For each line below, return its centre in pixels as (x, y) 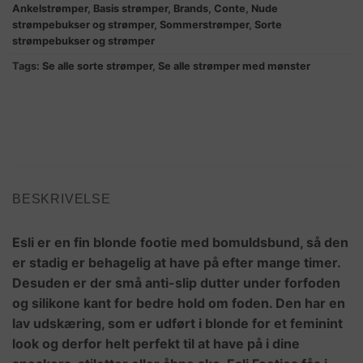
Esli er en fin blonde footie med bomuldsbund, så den (180, 243)
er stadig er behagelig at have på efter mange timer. (176, 263)
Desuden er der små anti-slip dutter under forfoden (176, 283)
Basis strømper (130, 9)
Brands (191, 9)
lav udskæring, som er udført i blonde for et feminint (177, 324)
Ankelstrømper (50, 9)
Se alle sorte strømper (97, 66)
